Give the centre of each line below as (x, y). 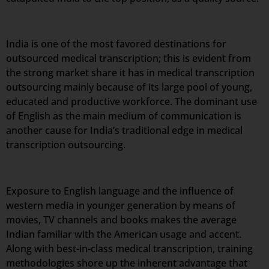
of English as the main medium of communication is (124, 116)
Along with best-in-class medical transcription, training (129, 249)
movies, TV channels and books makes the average (121, 220)
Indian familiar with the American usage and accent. (124, 234)
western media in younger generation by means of (121, 206)
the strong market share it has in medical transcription (130, 73)
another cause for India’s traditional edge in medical (124, 131)
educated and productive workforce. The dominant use (131, 102)
